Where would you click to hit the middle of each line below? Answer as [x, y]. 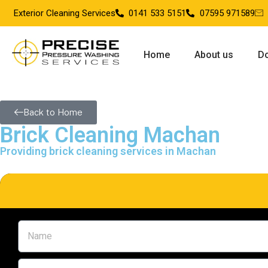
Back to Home [53, 112]
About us [214, 55]
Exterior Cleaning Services [64, 13]
